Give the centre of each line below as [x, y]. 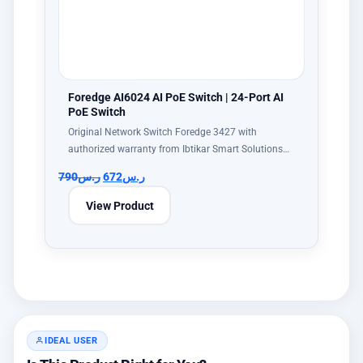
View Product [120, 205]
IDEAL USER [71, 340]
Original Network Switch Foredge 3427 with [162, 132]
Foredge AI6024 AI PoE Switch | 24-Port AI [176, 97]
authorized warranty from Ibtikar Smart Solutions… [179, 149]
